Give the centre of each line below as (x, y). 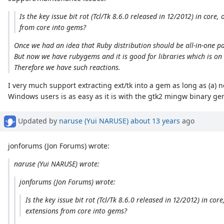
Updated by (37, 120)
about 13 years (155, 120)
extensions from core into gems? (76, 211)
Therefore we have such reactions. (67, 67)
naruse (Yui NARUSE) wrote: (56, 164)
